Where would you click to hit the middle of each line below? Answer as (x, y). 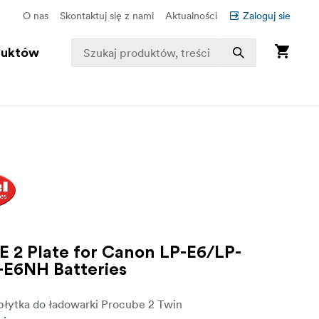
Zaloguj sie (267, 16)
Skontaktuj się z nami (107, 16)
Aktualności (191, 16)
